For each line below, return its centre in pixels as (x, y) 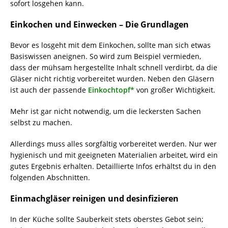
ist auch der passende (49, 90)
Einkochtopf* (111, 90)
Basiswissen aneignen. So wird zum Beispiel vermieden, (106, 56)
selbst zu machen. (41, 122)
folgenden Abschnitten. (50, 177)
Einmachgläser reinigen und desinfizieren (94, 198)
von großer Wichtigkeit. (175, 90)
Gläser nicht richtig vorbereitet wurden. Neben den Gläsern (112, 79)
